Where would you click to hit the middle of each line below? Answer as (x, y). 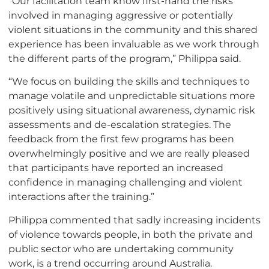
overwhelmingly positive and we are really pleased (129, 153)
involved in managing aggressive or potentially (121, 15)
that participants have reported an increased (116, 168)
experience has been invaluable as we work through (134, 44)
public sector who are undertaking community (121, 248)
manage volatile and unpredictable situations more (132, 96)
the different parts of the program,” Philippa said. (125, 59)
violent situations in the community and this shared (133, 30)
